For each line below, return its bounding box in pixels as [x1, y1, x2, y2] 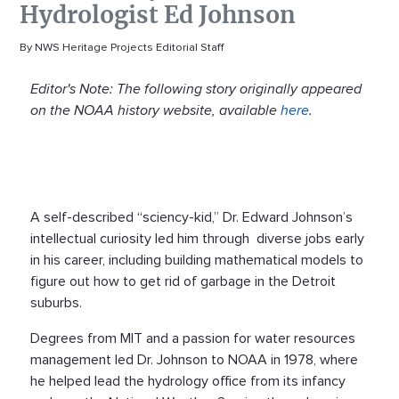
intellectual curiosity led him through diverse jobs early [30, 231, 364, 246]
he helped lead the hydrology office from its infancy [30, 373, 346, 388]
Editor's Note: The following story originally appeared [30, 81, 362, 96]
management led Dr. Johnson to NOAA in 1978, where [30, 352, 358, 367]
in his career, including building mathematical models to [30, 252, 363, 267]
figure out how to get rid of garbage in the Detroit [30, 273, 336, 289]
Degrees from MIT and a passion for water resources [30, 330, 355, 346]
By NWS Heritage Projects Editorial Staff [20, 41, 224, 53]
